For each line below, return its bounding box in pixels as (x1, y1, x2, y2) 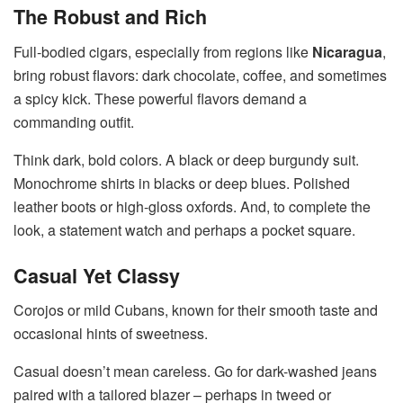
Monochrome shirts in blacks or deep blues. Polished (13, 173, 350, 193)
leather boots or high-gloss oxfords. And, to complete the (13, 196, 371, 217)
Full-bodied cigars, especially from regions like (13, 41, 312, 62)
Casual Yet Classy (13, 261, 180, 290)
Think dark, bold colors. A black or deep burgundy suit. (13, 149, 359, 170)
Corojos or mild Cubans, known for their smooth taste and (13, 300, 378, 321)
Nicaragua (312, 41, 382, 62)
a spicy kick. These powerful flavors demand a (13, 88, 307, 109)
